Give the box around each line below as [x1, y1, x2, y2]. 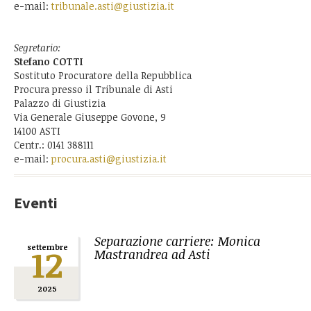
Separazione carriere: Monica [94, 233, 260, 249]
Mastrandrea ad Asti [94, 246, 210, 262]
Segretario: [14, 41, 61, 54]
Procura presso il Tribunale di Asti [14, 83, 173, 96]
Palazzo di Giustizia [14, 96, 106, 110]
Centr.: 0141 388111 [14, 138, 94, 151]
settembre [26, 242, 68, 252]
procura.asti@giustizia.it [51, 152, 167, 165]
